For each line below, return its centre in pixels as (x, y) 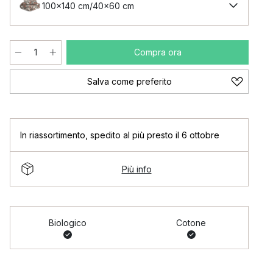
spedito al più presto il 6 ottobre (155, 135)
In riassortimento (53, 135)
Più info (136, 169)
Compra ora (158, 52)
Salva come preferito (129, 81)
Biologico (67, 223)
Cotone (191, 223)
